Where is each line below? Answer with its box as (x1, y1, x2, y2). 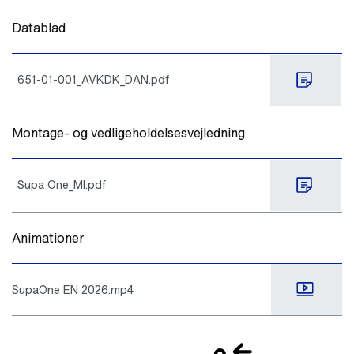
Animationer (12, 228, 84, 247)
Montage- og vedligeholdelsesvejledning (12, 122, 245, 142)
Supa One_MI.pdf (17, 175, 106, 193)
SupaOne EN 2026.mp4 (12, 281, 134, 298)
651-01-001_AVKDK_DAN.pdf (17, 70, 169, 88)
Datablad (12, 17, 66, 37)
